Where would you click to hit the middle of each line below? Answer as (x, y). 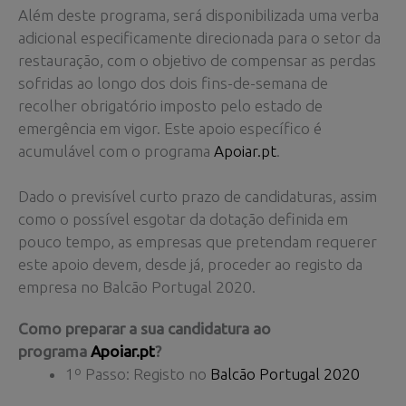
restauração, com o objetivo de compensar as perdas (197, 60)
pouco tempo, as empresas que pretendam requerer (198, 241)
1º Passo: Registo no (137, 373)
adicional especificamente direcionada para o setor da (199, 37)
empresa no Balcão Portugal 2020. (137, 286)
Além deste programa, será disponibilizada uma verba (198, 14)
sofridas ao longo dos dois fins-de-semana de (173, 82)
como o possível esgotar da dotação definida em (183, 218)
